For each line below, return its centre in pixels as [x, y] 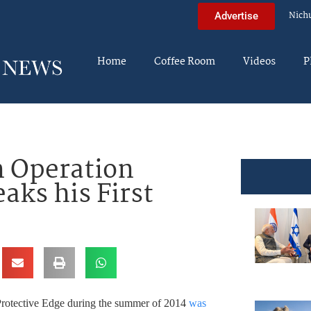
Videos [259, 62]
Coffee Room [185, 62]
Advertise [236, 16]
